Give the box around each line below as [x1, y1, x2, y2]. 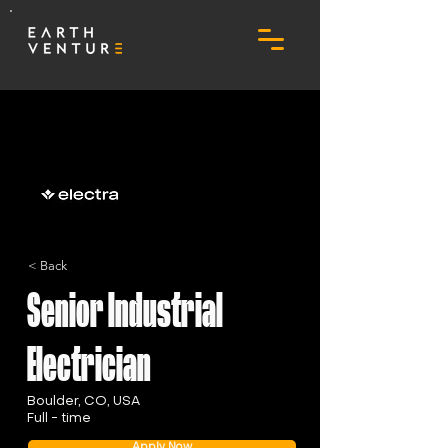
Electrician [27, 338, 151, 392]
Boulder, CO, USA [27, 395, 140, 408]
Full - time [27, 412, 91, 425]
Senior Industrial [27, 284, 223, 338]
